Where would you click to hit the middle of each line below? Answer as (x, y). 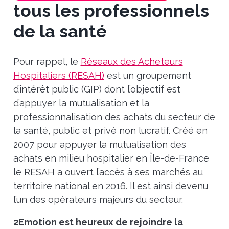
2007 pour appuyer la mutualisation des (99, 144)
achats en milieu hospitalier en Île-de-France (111, 158)
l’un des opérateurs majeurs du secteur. (98, 199)
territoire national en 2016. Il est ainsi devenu (110, 186)
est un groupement (147, 75)
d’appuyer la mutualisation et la (81, 103)
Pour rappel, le (47, 61)
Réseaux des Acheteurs (132, 61)
